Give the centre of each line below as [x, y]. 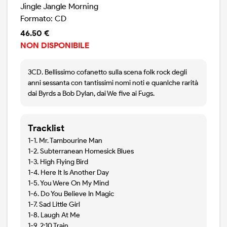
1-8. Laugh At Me [54, 215]
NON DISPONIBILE [55, 46]
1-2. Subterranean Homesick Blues [81, 152]
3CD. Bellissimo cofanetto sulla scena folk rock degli [107, 72]
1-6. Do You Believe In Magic [71, 194]
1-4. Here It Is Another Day [68, 173]
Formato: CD [43, 19]
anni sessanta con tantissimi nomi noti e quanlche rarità [113, 83]
